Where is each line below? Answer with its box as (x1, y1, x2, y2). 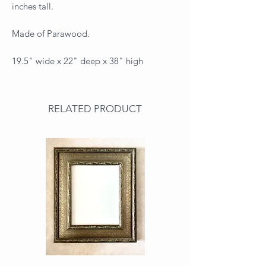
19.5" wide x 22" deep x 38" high (12, 55, 143, 66)
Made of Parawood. (12, 27, 90, 39)
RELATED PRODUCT (48, 102, 142, 115)
